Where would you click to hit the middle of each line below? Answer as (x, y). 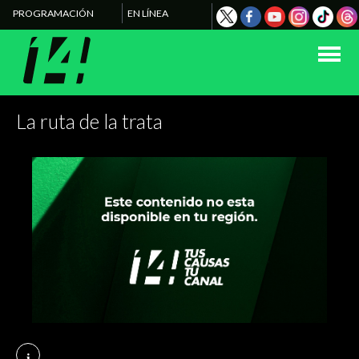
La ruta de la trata (89, 121)
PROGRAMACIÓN (53, 13)
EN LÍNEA (147, 13)
